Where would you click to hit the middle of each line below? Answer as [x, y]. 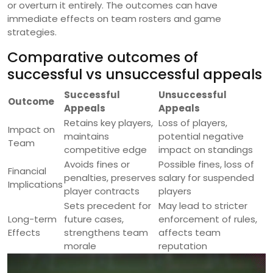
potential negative [201, 136]
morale [80, 246]
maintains [87, 136]
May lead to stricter [203, 205]
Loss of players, [193, 122]
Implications [35, 184]
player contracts [102, 191]
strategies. [32, 32]
